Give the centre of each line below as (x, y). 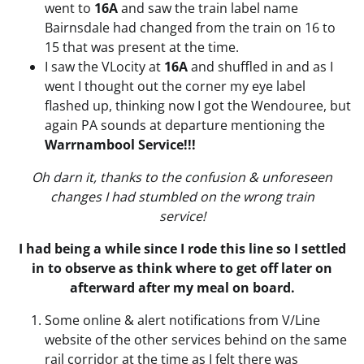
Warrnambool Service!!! (120, 145)
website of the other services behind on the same (196, 340)
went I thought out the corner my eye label (175, 87)
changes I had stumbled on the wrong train (182, 197)
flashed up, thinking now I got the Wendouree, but (198, 106)
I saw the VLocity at (104, 67)
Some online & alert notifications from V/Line (182, 321)
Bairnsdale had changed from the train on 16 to (190, 28)
